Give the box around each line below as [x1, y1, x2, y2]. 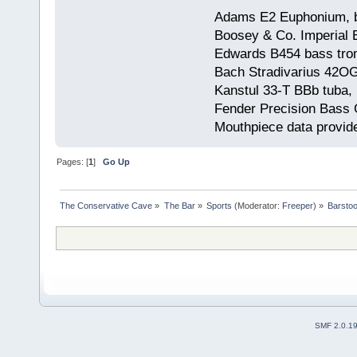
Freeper [281, 200, 313, 210]
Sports [206, 200, 232, 210]
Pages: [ [57, 156, 89, 167]
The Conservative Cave [60, 200, 153, 210]
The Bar [163, 200, 195, 210]
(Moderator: [231, 200, 282, 210]
